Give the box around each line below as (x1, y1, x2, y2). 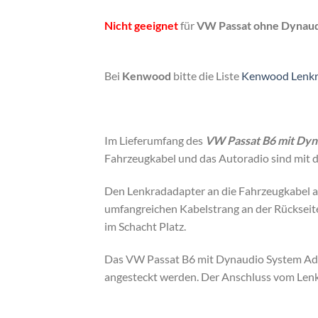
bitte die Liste (171, 68, 241, 82)
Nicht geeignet (104, 18, 178, 32)
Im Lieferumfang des (104, 133, 203, 148)
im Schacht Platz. (104, 219, 186, 233)
